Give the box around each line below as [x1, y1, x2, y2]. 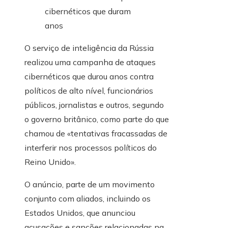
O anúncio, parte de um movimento [24, 179, 155, 190]
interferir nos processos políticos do [24, 142, 157, 153]
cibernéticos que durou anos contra [24, 71, 154, 82]
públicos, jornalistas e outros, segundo [24, 100, 164, 110]
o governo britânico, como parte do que [24, 114, 169, 125]
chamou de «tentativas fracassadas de [24, 128, 167, 139]
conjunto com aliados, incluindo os [24, 193, 151, 204]
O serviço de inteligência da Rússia [24, 43, 154, 53]
